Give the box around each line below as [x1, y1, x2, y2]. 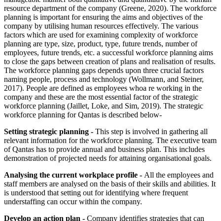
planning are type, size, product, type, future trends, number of [4, 39, 197, 48]
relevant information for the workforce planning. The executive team [4, 136, 217, 145]
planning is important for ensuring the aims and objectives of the [4, 12, 203, 21]
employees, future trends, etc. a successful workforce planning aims [4, 48, 213, 57]
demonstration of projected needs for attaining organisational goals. [4, 153, 212, 162]
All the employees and [144, 170, 214, 179]
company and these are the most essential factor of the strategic [4, 92, 198, 101]
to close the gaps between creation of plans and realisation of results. [4, 57, 216, 66]
